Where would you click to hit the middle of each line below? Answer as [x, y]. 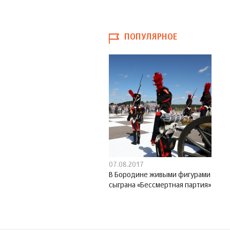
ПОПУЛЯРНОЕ [151, 38]
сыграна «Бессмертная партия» [160, 186]
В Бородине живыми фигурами [160, 175]
